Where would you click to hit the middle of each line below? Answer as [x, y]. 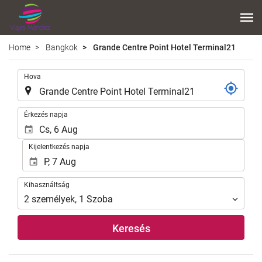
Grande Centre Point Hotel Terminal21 [163, 47]
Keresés [131, 229]
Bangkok [62, 47]
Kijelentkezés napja [59, 146]
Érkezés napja [46, 114]
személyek [53, 199]
